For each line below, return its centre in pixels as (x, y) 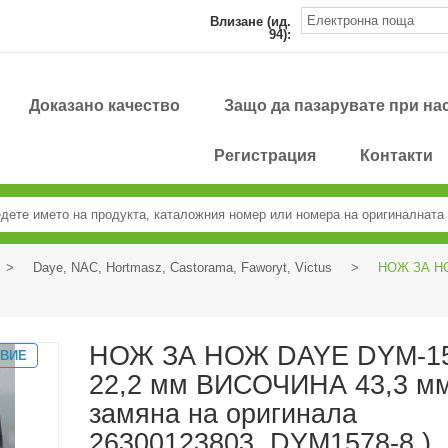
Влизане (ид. (250, 21)
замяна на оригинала (223, 414)
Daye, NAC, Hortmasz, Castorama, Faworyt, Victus (182, 267)
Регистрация (265, 155)
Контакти (397, 155)
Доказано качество (105, 105)
